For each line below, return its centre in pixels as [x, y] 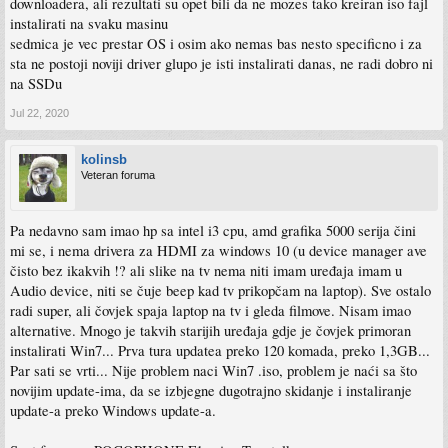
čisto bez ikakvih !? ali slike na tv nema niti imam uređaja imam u [206, 270]
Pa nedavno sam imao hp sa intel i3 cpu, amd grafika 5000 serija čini [213, 230]
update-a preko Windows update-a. [113, 410]
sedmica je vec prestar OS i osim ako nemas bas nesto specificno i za [216, 43]
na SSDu [36, 83]
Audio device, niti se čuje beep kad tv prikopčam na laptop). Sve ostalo [220, 290]
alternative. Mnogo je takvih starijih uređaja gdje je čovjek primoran [210, 330]
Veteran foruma [118, 174]
